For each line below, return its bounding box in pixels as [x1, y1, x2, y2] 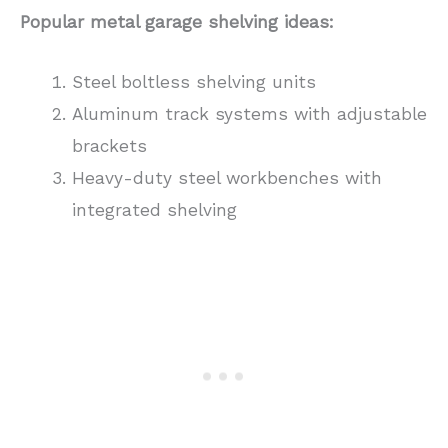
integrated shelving [71, 199, 237, 220]
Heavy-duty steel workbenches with [71, 167, 382, 188]
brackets [71, 135, 147, 156]
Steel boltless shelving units [71, 71, 316, 92]
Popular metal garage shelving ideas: [20, 12, 334, 33]
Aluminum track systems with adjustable [71, 103, 427, 124]
